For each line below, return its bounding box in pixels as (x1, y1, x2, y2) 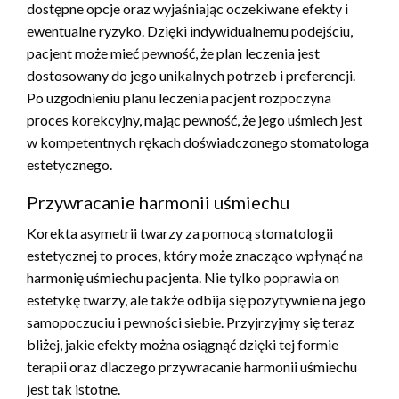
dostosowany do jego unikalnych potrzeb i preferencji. (27, 67, 355, 85)
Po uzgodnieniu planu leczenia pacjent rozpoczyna (27, 89, 331, 107)
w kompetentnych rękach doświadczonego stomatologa (27, 134, 369, 151)
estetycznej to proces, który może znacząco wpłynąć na (27, 247, 363, 265)
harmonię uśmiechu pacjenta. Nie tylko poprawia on (27, 269, 339, 287)
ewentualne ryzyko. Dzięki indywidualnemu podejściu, (27, 22, 353, 40)
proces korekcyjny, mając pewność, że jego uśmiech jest (27, 111, 362, 129)
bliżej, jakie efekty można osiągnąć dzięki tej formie (27, 336, 338, 354)
